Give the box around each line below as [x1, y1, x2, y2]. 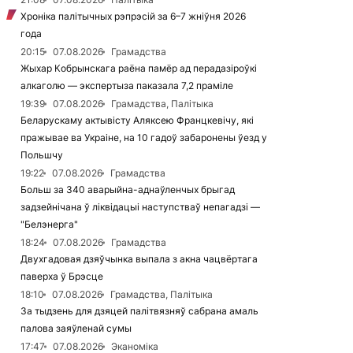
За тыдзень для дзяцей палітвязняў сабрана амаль [20, 305, 258, 317]
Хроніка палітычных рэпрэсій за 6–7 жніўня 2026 [20, 10, 246, 22]
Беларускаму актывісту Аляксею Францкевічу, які [20, 114, 254, 126]
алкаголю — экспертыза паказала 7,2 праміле [20, 80, 233, 91]
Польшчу [20, 149, 63, 161]
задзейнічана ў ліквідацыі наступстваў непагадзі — [20, 201, 260, 213]
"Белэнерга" [20, 218, 78, 230]
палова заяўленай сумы [20, 322, 132, 334]
